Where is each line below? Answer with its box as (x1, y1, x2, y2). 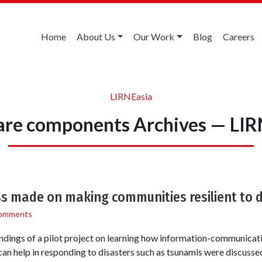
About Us (76, 31, 115, 42)
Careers (223, 31, 254, 42)
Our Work (133, 31, 175, 42)
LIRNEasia (110, 90, 152, 102)
